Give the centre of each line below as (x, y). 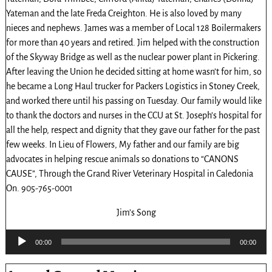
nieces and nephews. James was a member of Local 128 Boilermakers (133, 28)
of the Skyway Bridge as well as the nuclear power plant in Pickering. (133, 57)
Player (17, 250)
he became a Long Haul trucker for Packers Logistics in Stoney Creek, (133, 86)
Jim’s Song (136, 212)
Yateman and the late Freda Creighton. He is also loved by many (124, 13)
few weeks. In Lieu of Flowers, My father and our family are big (122, 144)
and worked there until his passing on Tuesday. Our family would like (134, 100)
